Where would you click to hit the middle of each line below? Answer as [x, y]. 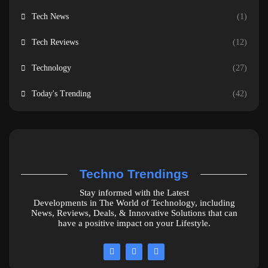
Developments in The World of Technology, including [134, 202]
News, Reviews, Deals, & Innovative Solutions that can [134, 213]
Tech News [50, 16]
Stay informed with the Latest [134, 192]
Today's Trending [61, 93]
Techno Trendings [134, 173]
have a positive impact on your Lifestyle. [134, 223]
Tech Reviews [55, 42]
